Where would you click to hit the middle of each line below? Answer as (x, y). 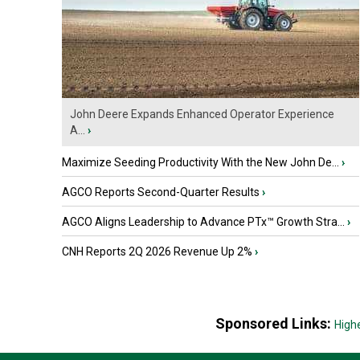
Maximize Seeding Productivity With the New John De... (200, 162)
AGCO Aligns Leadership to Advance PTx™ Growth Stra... (203, 222)
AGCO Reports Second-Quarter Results (161, 192)
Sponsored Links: (274, 323)
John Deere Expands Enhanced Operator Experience (202, 114)
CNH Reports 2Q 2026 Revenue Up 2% (157, 252)
